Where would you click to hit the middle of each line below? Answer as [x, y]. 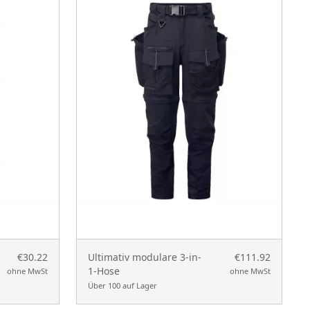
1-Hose [104, 271]
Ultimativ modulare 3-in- [145, 257]
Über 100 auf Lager [122, 285]
